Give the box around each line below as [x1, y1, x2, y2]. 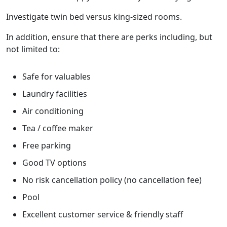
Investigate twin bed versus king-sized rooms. [6, 11, 182, 22]
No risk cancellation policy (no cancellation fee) [22, 174, 202, 185]
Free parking [22, 140, 71, 151]
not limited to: [6, 44, 60, 55]
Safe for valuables [22, 71, 91, 82]
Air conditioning [22, 105, 84, 117]
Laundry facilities [22, 88, 87, 99]
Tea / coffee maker [22, 123, 93, 134]
